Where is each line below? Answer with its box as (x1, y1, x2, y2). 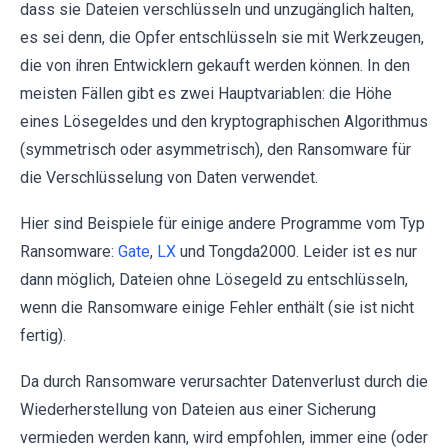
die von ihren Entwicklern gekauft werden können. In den (20, 56, 410, 76)
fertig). (20, 326, 66, 346)
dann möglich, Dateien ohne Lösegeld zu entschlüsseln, (20, 270, 408, 290)
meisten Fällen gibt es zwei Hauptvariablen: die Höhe (20, 84, 392, 104)
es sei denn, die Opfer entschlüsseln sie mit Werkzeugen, (20, 28, 424, 48)
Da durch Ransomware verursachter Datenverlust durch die (20, 372, 428, 392)
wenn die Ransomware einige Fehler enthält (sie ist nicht (20, 298, 414, 318)
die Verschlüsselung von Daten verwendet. (20, 168, 318, 188)
